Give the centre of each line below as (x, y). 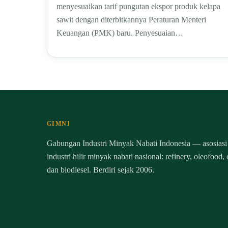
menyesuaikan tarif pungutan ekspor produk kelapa (138, 6)
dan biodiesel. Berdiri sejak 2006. (101, 169)
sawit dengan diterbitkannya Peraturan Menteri (131, 19)
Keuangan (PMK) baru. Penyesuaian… (120, 33)
